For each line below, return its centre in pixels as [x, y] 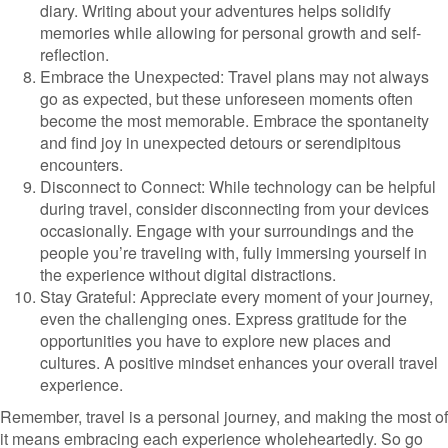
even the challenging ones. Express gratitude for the [223, 318]
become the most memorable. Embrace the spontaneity [234, 120]
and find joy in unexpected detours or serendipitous [220, 142]
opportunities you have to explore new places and [215, 340]
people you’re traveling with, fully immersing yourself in [233, 252]
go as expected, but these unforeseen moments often [226, 98]
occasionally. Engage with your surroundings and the [227, 230]
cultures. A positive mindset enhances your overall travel [239, 362]
